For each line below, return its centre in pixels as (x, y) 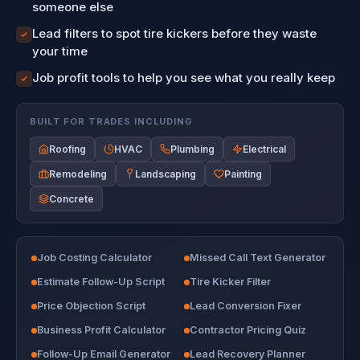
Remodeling (78, 174)
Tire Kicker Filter (230, 282)
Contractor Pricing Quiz (248, 330)
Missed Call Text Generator (258, 258)
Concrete (72, 199)
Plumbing (192, 149)
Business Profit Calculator (101, 330)
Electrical (264, 149)
